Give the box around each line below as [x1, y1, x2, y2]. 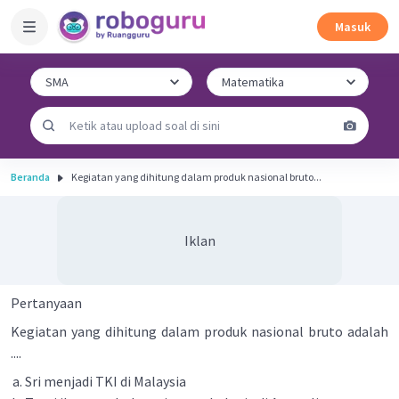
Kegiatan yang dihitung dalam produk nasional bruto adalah [11, 322, 388, 340]
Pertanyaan [11, 294, 82, 312]
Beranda [11, 170, 50, 183]
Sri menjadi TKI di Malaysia [25, 372, 189, 390]
